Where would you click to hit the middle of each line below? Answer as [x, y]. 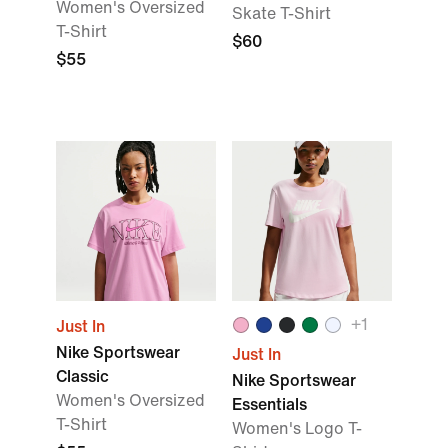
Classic [82, 376]
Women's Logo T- [297, 428]
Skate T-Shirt [281, 13]
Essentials [269, 404]
